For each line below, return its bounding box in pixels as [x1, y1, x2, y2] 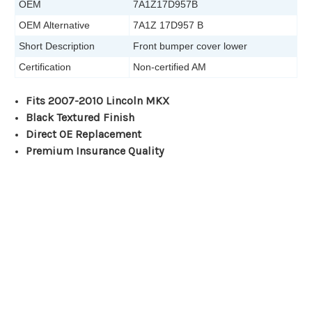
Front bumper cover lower [133, 40, 247, 52]
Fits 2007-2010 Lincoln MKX [26, 94, 170, 108]
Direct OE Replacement [26, 127, 142, 141]
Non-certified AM [133, 61, 206, 73]
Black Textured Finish [26, 111, 135, 125]
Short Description [19, 40, 95, 52]
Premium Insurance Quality [26, 144, 164, 158]
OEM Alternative [19, 19, 90, 31]
